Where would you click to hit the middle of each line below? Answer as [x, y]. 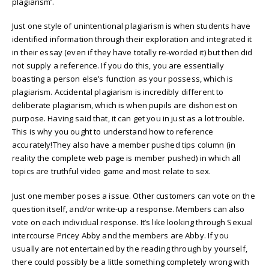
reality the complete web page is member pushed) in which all [126, 158]
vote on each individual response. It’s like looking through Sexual [133, 222]
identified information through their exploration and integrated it [132, 39]
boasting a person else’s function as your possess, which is [123, 79]
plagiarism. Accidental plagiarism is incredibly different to [118, 92]
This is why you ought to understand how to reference [113, 132]
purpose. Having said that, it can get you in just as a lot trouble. [128, 119]
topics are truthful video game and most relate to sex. [112, 171]
